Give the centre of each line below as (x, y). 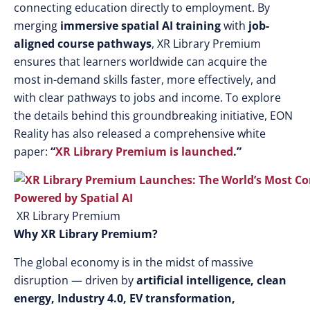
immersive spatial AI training (140, 26)
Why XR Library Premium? (86, 234)
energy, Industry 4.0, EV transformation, (125, 298)
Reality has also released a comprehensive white (140, 134)
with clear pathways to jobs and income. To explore (147, 98)
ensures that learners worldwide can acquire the (140, 62)
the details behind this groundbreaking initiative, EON (153, 116)
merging (37, 26)
